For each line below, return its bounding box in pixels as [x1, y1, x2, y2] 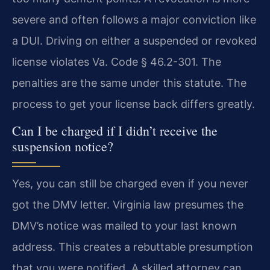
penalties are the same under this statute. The [12, 76, 246, 89]
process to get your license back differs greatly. [12, 97, 255, 110]
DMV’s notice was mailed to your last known [12, 219, 237, 233]
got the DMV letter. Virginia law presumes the [12, 198, 243, 212]
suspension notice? [12, 137, 113, 155]
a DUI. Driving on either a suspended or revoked [12, 34, 257, 47]
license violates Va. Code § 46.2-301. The [12, 55, 221, 68]
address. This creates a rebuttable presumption [12, 240, 253, 254]
